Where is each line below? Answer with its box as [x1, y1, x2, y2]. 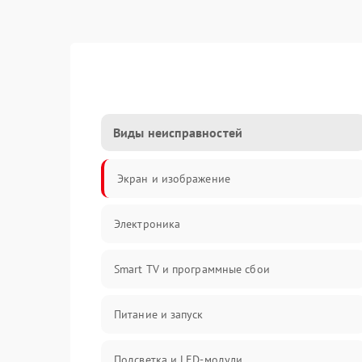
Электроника [114, 217, 181, 231]
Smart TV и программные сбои [114, 262, 270, 276]
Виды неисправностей [113, 124, 242, 141]
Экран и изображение [117, 171, 230, 186]
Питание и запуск [114, 307, 204, 322]
